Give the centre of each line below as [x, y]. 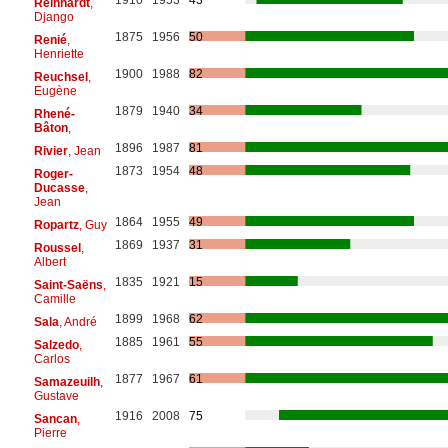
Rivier [50, 150]
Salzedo [56, 344]
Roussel [57, 247]
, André [77, 321]
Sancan [55, 418]
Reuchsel [60, 76]
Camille [54, 298]
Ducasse [59, 187]
